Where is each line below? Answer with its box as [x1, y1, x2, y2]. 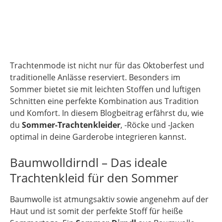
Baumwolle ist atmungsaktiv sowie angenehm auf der [10, 194, 209, 205]
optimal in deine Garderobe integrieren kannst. [10, 131, 186, 143]
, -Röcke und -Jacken [120, 119, 194, 131]
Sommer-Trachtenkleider [22, 119, 120, 131]
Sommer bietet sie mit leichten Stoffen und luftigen [10, 84, 201, 95]
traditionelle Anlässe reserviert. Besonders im [10, 72, 180, 83]
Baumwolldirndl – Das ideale [10, 154, 167, 171]
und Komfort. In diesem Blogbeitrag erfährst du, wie [10, 108, 204, 119]
